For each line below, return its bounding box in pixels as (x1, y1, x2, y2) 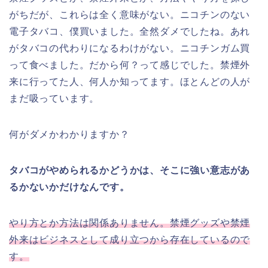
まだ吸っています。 (9, 93, 100, 104)
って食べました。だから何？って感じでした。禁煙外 (9, 60, 251, 71)
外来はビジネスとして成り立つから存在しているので (9, 234, 251, 245)
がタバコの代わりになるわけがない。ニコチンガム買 (9, 43, 251, 54)
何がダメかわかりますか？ (9, 129, 130, 140)
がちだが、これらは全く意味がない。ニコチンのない (9, 10, 251, 20)
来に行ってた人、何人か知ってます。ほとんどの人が (9, 77, 251, 87)
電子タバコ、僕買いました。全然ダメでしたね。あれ (9, 26, 251, 37)
